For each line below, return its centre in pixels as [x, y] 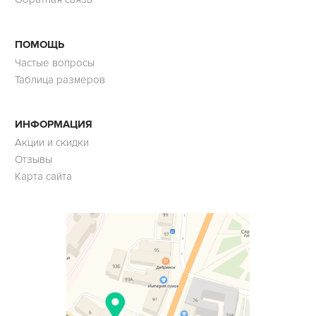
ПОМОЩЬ [39, 44]
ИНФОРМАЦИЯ [53, 124]
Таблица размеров [60, 79]
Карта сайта [43, 177]
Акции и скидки [51, 143]
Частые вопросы [54, 62]
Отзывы [33, 160]
